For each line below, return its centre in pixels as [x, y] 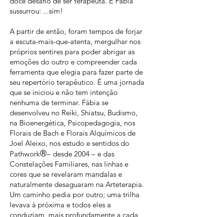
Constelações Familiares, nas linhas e [69, 164]
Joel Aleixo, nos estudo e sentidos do [70, 143]
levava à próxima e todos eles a [60, 205]
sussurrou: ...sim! [36, 11]
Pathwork [25, 154]
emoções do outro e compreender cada [73, 62]
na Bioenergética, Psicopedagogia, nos [72, 123]
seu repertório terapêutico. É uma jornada [77, 82]
